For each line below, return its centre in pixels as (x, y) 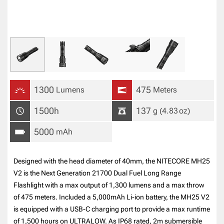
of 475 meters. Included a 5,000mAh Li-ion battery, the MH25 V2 (112, 197)
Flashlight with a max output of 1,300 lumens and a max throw (109, 185)
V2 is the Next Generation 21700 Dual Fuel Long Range (97, 173)
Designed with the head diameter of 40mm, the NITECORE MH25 (112, 161)
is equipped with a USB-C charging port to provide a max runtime (112, 209)
